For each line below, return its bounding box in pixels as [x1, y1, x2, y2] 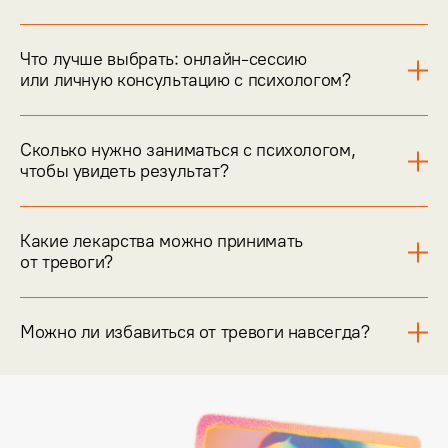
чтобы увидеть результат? [20, 159, 229, 182]
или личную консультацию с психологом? [20, 68, 351, 91]
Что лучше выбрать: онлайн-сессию [20, 47, 307, 70]
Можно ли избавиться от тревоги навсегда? [20, 320, 370, 343]
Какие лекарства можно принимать [20, 229, 303, 252]
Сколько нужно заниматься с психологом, [20, 138, 356, 161]
